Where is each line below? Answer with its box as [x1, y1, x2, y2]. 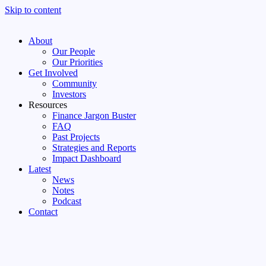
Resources [28, 100, 67, 110]
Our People [52, 46, 95, 56]
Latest [28, 164, 51, 174]
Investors [52, 89, 86, 99]
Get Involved [28, 68, 78, 78]
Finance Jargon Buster [52, 110, 136, 121]
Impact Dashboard [52, 153, 121, 163]
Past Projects [52, 132, 100, 142]
